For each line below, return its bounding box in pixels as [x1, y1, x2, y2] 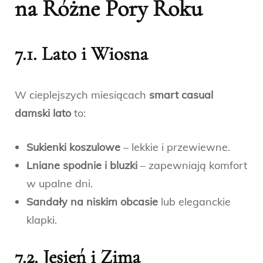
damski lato [15, 106, 71, 120]
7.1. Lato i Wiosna [15, 42, 148, 65]
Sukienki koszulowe [26, 140, 120, 154]
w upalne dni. [26, 176, 93, 190]
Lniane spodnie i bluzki [26, 158, 137, 172]
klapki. [26, 213, 57, 227]
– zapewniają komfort [137, 158, 247, 172]
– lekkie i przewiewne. [120, 140, 230, 154]
